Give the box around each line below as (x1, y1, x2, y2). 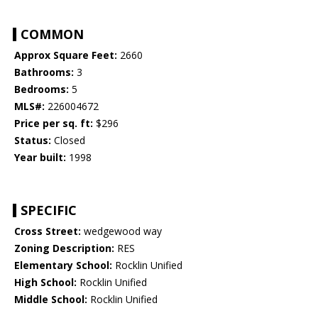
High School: (14, 275, 77, 290)
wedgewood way (81, 224, 162, 238)
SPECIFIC (21, 202, 77, 219)
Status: (14, 133, 51, 148)
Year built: (14, 150, 66, 165)
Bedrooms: (14, 82, 69, 97)
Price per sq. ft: (14, 116, 93, 131)
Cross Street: (14, 224, 81, 238)
